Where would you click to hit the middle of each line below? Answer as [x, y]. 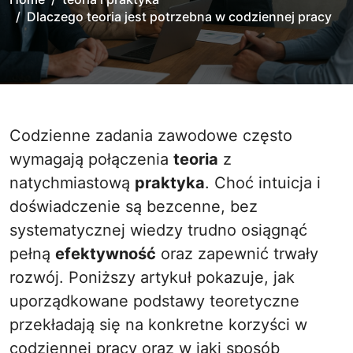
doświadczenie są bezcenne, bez [134, 206]
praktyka [170, 183]
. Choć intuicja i [263, 183]
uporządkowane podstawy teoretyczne [154, 301]
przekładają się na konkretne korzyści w [158, 325]
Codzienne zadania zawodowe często [15, 136]
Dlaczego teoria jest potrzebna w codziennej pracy [179, 17]
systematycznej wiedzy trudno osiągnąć [158, 230]
